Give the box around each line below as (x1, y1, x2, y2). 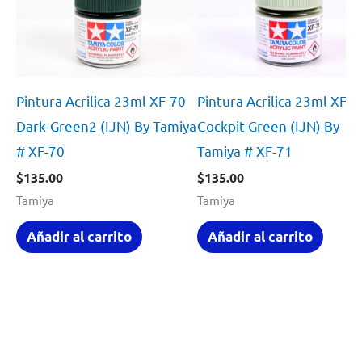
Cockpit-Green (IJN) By (197, 116, 340, 134)
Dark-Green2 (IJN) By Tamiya (16, 116, 196, 134)
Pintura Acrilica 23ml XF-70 (16, 91, 186, 109)
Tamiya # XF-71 (197, 141, 293, 159)
